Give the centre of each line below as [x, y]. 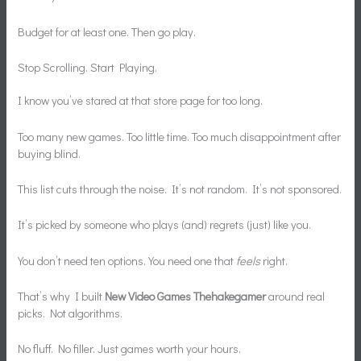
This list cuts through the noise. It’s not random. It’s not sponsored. [180, 189]
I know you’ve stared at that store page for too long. [141, 101]
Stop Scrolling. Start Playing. [88, 68]
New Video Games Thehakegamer [186, 296]
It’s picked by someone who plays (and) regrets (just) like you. [165, 225]
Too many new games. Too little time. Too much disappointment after [180, 136]
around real [296, 296]
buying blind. [50, 153]
